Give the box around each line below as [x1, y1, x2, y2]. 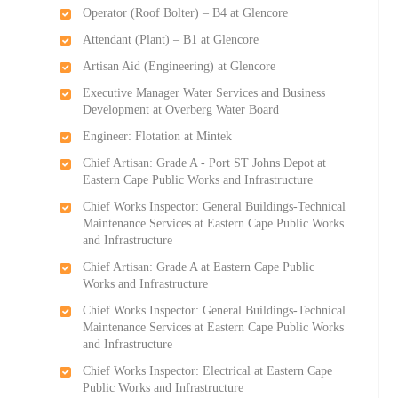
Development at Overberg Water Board [82, 103, 279, 116]
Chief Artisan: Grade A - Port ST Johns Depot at [82, 156, 326, 170]
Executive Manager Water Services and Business [82, 86, 325, 99]
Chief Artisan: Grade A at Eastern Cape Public [82, 260, 314, 274]
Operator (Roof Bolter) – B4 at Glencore [82, 6, 288, 20]
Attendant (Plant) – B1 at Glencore [82, 33, 259, 46]
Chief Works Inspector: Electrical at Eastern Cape [82, 364, 332, 378]
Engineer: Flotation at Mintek [82, 130, 232, 143]
